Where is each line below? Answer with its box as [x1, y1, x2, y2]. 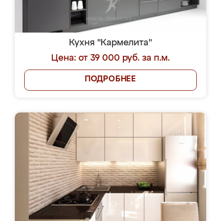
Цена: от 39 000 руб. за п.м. [51, 54, 170, 63]
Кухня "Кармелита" [69, 38, 152, 47]
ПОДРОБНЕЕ [84, 75, 137, 83]
